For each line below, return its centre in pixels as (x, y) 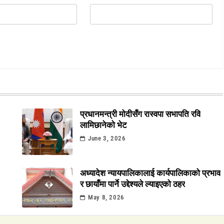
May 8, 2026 (106, 197)
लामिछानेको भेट (103, 125)
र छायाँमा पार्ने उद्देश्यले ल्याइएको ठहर (132, 184)
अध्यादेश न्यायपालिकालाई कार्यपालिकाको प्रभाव (150, 173)
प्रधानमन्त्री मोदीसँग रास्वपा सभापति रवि (140, 114)
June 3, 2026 (107, 138)
